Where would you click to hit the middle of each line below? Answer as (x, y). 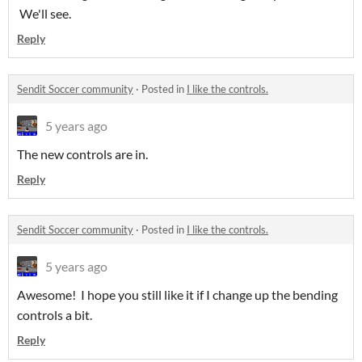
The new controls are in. (82, 154)
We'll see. (44, 14)
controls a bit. (55, 315)
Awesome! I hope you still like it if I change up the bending (177, 295)
